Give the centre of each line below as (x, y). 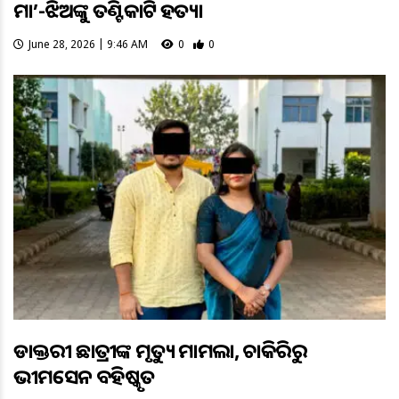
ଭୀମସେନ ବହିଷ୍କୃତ (84, 376)
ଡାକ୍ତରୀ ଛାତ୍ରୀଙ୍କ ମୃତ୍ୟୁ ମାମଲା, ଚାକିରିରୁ (160, 350)
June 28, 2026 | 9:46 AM (88, 44)
